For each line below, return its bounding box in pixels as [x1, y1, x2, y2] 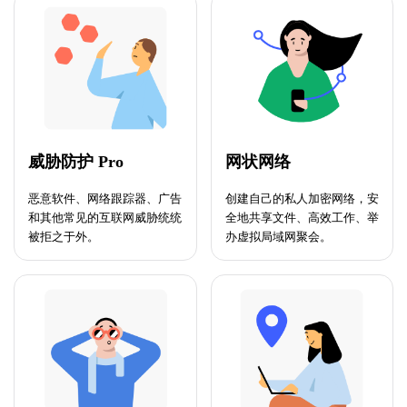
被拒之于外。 [28, 229, 99, 243]
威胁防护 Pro [28, 152, 124, 171]
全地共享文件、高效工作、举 [224, 210, 379, 224]
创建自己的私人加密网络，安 [224, 191, 379, 205]
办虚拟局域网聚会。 [224, 229, 332, 243]
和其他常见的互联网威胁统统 [28, 210, 182, 224]
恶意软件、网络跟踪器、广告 [28, 191, 182, 205]
